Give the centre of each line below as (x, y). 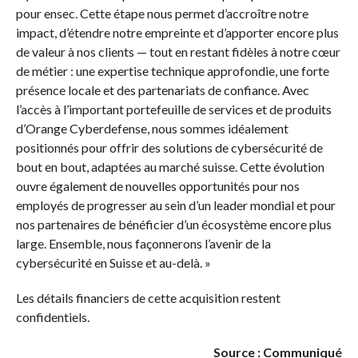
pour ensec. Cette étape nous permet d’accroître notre (162, 14)
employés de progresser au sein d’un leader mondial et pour (175, 205)
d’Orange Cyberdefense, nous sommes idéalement (152, 129)
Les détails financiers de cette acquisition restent (148, 298)
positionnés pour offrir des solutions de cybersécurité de (169, 148)
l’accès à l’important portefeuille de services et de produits (173, 109)
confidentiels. (52, 317)
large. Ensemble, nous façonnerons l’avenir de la (143, 244)
